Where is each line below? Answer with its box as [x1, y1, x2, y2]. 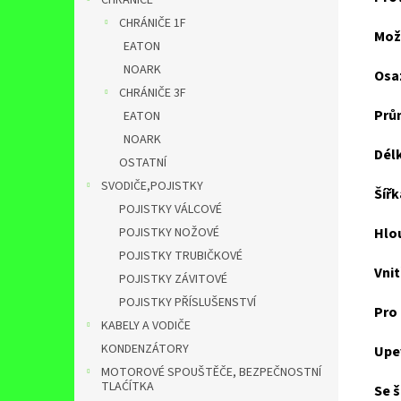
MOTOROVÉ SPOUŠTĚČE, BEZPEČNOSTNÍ [101, 363, 321, 381]
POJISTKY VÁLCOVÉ [119, 200, 222, 218]
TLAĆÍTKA [101, 378, 154, 396]
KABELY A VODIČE [101, 317, 191, 335]
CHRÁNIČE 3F [119, 84, 186, 102]
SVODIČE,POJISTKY [101, 177, 203, 195]
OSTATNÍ [119, 154, 166, 172]
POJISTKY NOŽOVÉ [119, 224, 219, 242]
